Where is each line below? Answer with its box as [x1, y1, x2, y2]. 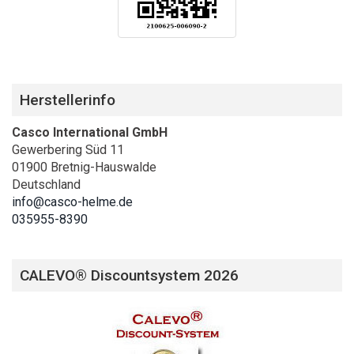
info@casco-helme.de [12, 194, 133, 210]
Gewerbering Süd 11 [12, 142, 124, 158]
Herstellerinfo [20, 91, 115, 110]
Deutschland [12, 177, 81, 193]
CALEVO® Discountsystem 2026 [20, 265, 239, 284]
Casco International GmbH [12, 125, 168, 141]
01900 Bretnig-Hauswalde [12, 160, 156, 175]
